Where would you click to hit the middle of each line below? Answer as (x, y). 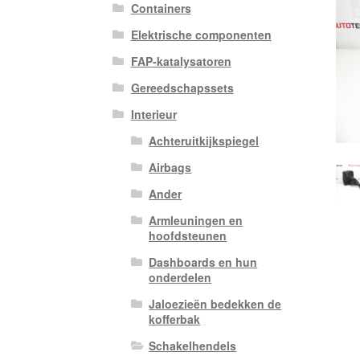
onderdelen (180, 278)
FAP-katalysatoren (181, 61)
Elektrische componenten (201, 35)
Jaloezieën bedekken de (215, 304)
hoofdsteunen (188, 236)
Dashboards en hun (203, 262)
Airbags (170, 168)
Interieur (153, 115)
